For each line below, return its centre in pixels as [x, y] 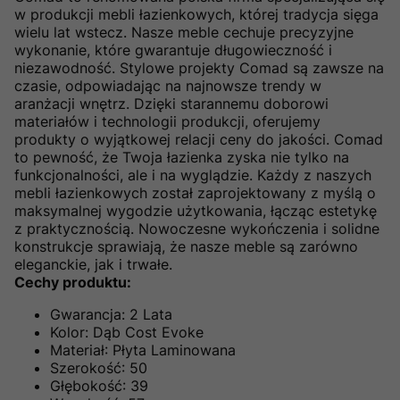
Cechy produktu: [73, 282]
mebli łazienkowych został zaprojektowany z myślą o [195, 192]
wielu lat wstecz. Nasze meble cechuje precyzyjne [184, 32]
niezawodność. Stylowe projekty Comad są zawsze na [199, 67]
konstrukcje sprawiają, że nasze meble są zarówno [186, 246]
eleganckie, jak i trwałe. [93, 264]
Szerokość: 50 [99, 367]
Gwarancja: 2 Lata [111, 314]
